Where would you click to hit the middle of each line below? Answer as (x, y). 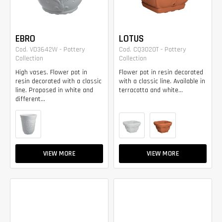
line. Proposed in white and (54, 90)
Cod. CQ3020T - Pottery (152, 50)
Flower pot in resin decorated (161, 73)
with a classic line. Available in (162, 82)
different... (30, 99)
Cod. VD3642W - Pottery (50, 50)
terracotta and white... (151, 90)
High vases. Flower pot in (51, 73)
